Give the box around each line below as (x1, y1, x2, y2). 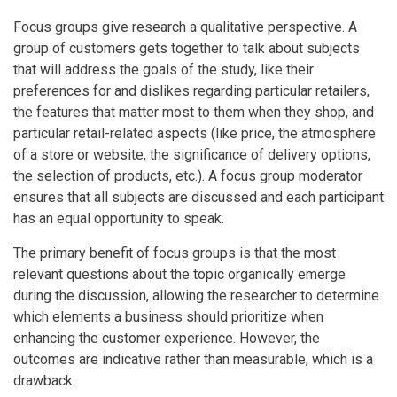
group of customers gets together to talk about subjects (13, 39, 360, 57)
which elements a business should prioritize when (13, 307, 323, 325)
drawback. (13, 371, 75, 389)
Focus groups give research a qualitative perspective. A (13, 18, 357, 35)
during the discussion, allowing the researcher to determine (13, 286, 379, 304)
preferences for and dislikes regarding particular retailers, (13, 82, 370, 99)
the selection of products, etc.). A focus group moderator (13, 167, 362, 184)
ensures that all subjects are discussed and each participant (13, 188, 384, 206)
